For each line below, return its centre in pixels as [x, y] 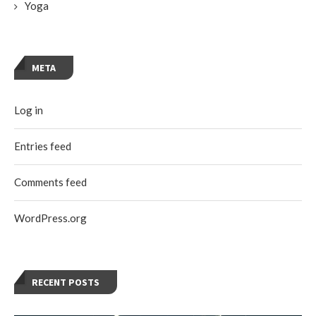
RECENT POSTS [66, 282]
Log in [29, 110]
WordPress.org [50, 218]
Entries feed [43, 146]
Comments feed [50, 182]
